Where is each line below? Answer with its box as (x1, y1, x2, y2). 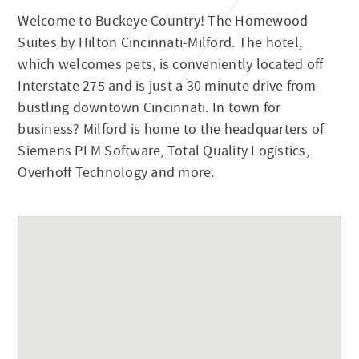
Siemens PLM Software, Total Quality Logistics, (18, 141, 309, 160)
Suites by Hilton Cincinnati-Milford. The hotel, (18, 33, 303, 52)
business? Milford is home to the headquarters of (18, 119, 325, 139)
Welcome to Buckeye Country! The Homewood (18, 11, 309, 30)
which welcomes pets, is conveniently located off (18, 54, 324, 74)
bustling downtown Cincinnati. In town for (18, 98, 281, 117)
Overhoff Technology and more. (18, 163, 215, 182)
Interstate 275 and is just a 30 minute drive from (18, 76, 317, 95)
